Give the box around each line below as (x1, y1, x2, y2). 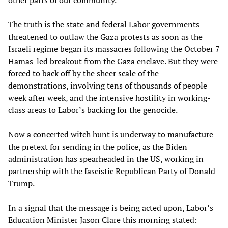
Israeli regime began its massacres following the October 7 (8, 43, 220, 54)
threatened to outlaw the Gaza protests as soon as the (8, 31, 203, 42)
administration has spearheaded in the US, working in (8, 153, 204, 164)
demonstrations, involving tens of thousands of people (8, 79, 207, 91)
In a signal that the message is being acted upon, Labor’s (8, 202, 213, 213)
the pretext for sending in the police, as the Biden (8, 140, 187, 152)
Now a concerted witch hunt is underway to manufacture (8, 128, 213, 140)
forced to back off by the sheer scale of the (8, 67, 159, 79)
